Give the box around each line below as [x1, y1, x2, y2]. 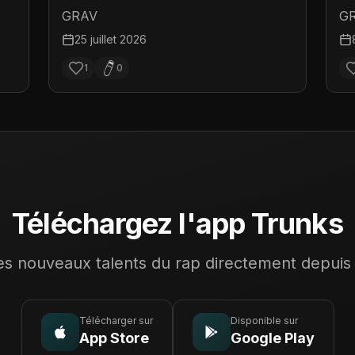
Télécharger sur [78, 315, 153, 326]
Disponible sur [230, 315, 298, 326]
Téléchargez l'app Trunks [12, 206, 343, 241]
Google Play [230, 330, 315, 346]
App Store [78, 330, 149, 346]
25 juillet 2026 [74, 32, 147, 46]
